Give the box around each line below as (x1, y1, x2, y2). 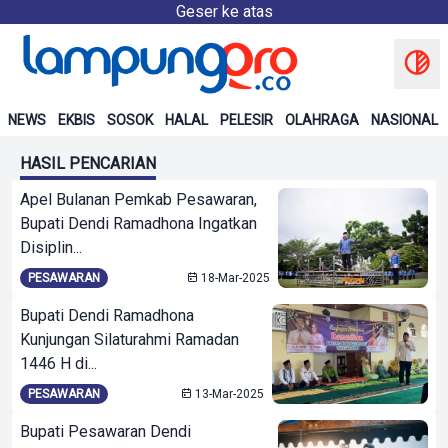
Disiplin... (20, 238, 82, 257)
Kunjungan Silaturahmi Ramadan (20, 330, 239, 349)
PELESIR (220, 112, 273, 128)
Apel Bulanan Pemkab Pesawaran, (20, 190, 257, 209)
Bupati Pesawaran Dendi (20, 422, 191, 441)
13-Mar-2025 (191, 387, 264, 401)
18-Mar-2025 (198, 271, 270, 285)
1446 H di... (20, 354, 97, 373)
